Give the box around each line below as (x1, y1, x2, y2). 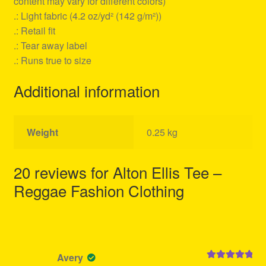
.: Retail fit (13, 24, 55, 38)
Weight (27, 125, 59, 139)
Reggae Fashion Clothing (13, 179, 184, 201)
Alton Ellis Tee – (112, 160, 221, 183)
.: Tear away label (13, 39, 87, 53)
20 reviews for (13, 160, 113, 183)
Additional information (13, 80, 160, 102)
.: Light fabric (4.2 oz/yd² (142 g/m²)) (13, 9, 161, 23)
